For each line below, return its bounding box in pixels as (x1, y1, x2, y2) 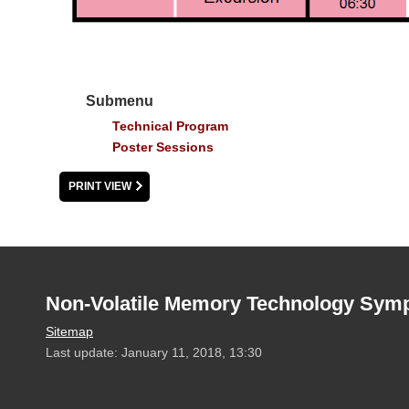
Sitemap (46, 323, 93, 339)
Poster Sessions (111, 140, 214, 155)
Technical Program (111, 119, 228, 134)
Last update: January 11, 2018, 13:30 (46, 344, 262, 360)
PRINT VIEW (68, 179, 132, 193)
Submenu (86, 93, 154, 110)
